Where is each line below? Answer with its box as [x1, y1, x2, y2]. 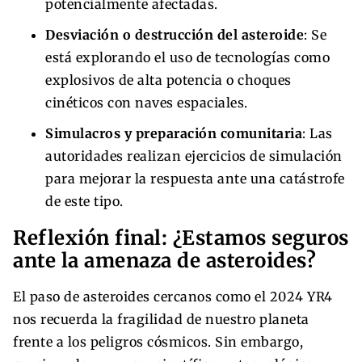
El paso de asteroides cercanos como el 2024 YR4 [13, 288, 333, 305]
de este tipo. [45, 192, 124, 209]
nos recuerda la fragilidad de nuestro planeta [13, 310, 309, 327]
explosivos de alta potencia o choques [45, 71, 292, 88]
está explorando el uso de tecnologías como [45, 48, 330, 65]
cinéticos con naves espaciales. [45, 94, 248, 111]
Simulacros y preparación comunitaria [45, 124, 302, 141]
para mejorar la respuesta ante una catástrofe [45, 170, 345, 187]
